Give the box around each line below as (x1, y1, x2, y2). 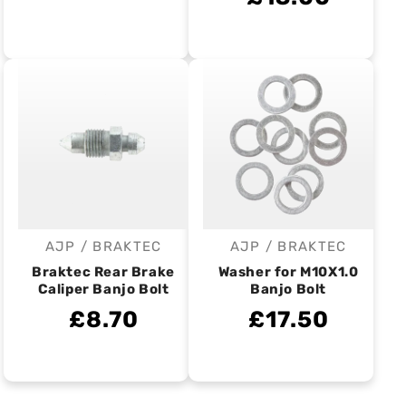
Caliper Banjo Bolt (37, 281, 169, 297)
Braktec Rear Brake (32, 264, 175, 280)
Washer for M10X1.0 (217, 264, 359, 280)
